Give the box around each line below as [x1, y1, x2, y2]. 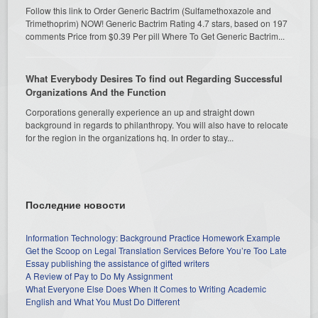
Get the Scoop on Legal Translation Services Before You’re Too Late [26, 243, 287, 256]
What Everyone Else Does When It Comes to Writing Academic [26, 282, 267, 295]
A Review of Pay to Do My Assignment [26, 269, 173, 282]
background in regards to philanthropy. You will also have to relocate [26, 118, 289, 131]
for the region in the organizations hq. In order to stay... [26, 131, 234, 143]
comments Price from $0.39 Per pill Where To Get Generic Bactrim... [26, 29, 285, 42]
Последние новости [26, 197, 126, 212]
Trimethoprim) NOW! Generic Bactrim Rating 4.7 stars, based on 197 [26, 16, 288, 29]
